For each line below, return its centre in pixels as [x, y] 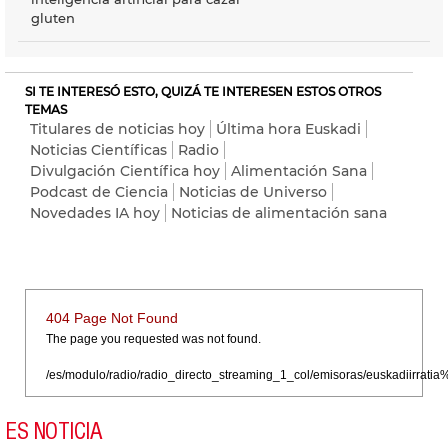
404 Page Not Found [112, 317]
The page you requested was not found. [153, 338]
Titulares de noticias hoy [117, 128]
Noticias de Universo [253, 191]
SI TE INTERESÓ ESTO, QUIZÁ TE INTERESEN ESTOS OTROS [203, 91]
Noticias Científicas [98, 149]
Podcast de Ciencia [99, 191]
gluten [53, 17]
